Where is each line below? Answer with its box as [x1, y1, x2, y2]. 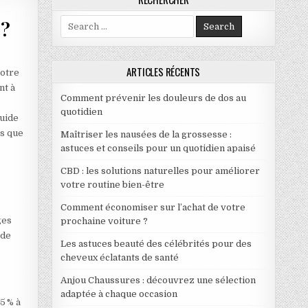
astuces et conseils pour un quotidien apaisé [60, 142, 256, 153]
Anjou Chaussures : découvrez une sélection [60, 274, 256, 285]
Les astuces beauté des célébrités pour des [60, 238, 252, 249]
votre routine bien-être [60, 179, 164, 190]
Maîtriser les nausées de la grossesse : [60, 129, 232, 140]
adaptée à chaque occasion [60, 288, 177, 299]
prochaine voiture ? [60, 215, 148, 226]
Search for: [59, 15, 109, 26]
